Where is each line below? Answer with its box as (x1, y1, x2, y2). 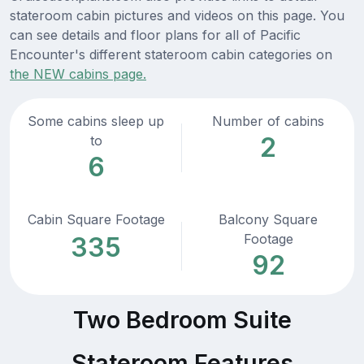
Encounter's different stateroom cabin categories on (10, 46, 332, 63)
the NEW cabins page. (10, 66, 146, 83)
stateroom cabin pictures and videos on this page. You (10, 7, 344, 24)
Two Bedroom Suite (72, 305, 292, 335)
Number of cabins (212, 113, 324, 130)
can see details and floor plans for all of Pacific (10, 27, 301, 44)
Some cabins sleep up (28, 113, 164, 130)
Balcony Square (219, 211, 318, 228)
